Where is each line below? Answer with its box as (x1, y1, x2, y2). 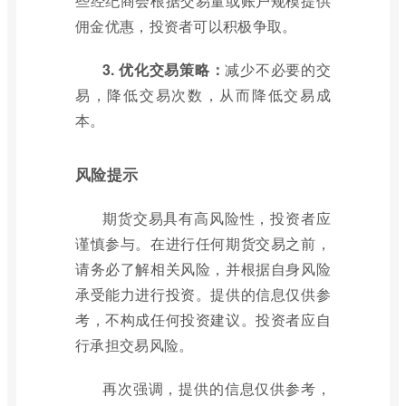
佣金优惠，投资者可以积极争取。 (75, 15, 297, 36)
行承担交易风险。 (75, 334, 194, 355)
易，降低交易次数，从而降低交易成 (75, 84, 331, 105)
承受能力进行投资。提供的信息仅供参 (75, 284, 331, 304)
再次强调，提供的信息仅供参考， (102, 378, 331, 399)
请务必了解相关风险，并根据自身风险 (75, 258, 331, 279)
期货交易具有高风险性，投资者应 (102, 208, 331, 228)
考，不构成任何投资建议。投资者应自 (75, 309, 331, 330)
